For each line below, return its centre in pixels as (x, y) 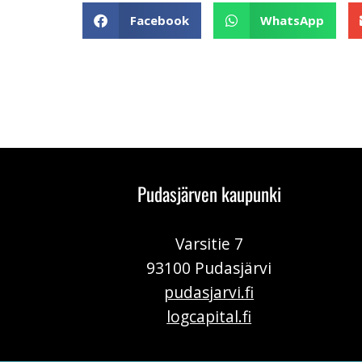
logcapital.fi (209, 316)
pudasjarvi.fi (209, 292)
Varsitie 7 (209, 243)
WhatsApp (292, 21)
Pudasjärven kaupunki (209, 194)
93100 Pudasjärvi (209, 267)
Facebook (159, 21)
